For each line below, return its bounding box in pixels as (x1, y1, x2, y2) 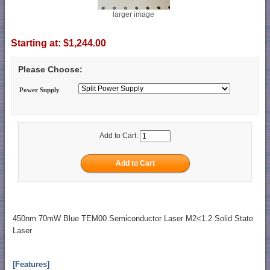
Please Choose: (18, 64, 83, 74)
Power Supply (19, 86, 60, 94)
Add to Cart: (99, 131, 140, 140)
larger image (113, 10, 154, 19)
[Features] (12, 260, 49, 269)
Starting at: (11, 37, 63, 48)
